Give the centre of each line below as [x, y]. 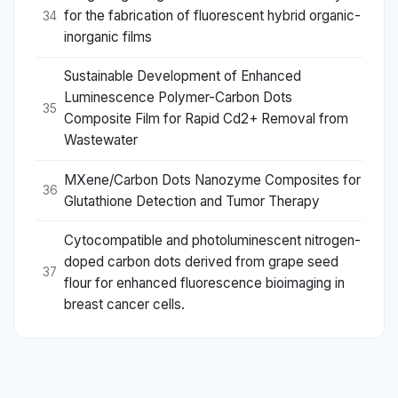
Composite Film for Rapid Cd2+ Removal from [206, 119]
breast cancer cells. [124, 304]
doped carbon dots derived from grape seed [201, 261]
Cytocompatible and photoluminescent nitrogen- [212, 240]
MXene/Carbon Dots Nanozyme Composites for [212, 179]
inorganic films [108, 37]
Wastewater [101, 140]
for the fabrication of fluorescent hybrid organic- [212, 16]
